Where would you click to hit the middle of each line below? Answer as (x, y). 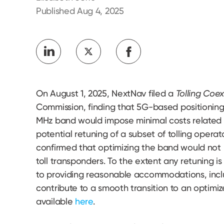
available (55, 201)
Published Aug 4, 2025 (80, 11)
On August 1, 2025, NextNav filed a (106, 93)
